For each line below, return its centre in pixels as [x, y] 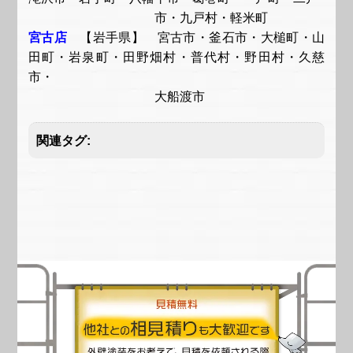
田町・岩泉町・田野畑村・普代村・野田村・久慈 [176, 57]
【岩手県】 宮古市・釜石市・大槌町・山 [203, 37]
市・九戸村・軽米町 [148, 17]
